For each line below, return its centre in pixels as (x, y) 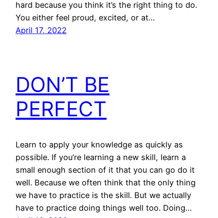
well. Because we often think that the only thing (106, 183)
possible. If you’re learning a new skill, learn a (101, 157)
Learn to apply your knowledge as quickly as (99, 145)
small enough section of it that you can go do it (105, 170)
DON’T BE (63, 85)
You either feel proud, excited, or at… (85, 17)
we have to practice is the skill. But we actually (103, 195)
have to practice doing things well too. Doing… (104, 208)
